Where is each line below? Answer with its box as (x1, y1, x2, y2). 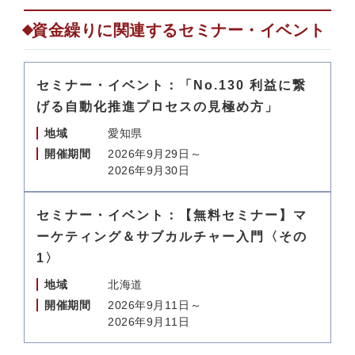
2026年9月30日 (108, 164, 190, 177)
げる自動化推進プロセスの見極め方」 (36, 100, 279, 113)
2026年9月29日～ (108, 147, 202, 160)
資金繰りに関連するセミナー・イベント (32, 21, 326, 39)
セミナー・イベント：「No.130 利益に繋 (36, 78, 307, 92)
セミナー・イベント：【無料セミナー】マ (36, 208, 307, 222)
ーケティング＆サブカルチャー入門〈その (36, 230, 307, 243)
